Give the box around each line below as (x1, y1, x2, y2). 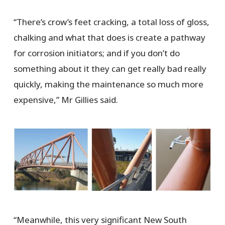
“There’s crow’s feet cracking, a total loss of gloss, (13, 16, 209, 28)
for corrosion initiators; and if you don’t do (13, 47, 180, 59)
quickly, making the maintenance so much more (13, 78, 203, 90)
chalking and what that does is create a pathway (13, 31, 205, 43)
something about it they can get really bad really (13, 62, 206, 74)
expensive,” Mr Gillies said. (13, 93, 118, 105)
